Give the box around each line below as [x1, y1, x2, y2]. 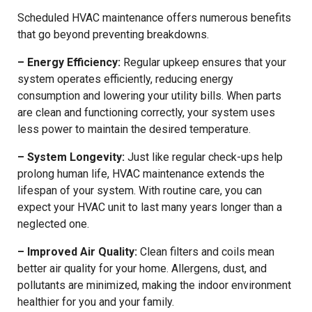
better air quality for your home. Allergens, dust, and [17, 261, 267, 275]
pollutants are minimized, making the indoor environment [17, 278, 291, 292]
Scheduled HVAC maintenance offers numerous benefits [17, 10, 291, 24]
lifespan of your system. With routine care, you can [17, 183, 262, 197]
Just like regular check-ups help [125, 150, 283, 164]
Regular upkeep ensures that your [120, 55, 286, 69]
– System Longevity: [17, 150, 125, 164]
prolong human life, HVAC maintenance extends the [17, 166, 265, 180]
